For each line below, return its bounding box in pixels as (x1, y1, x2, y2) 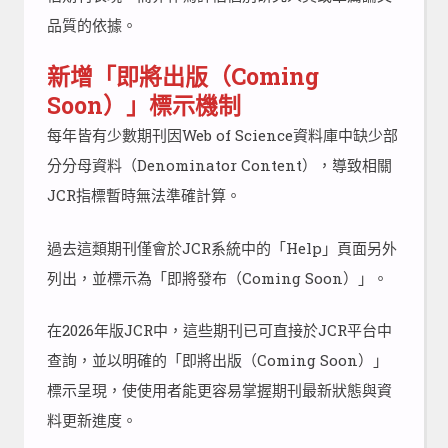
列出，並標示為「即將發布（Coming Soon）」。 (46, 267, 388, 288)
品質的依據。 (46, 14, 137, 35)
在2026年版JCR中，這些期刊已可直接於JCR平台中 (46, 320, 392, 341)
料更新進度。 (46, 410, 137, 431)
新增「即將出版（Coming (46, 61, 319, 92)
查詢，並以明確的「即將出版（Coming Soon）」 (46, 350, 388, 371)
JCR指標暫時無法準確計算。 (46, 185, 241, 206)
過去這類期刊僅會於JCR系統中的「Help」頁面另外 (46, 237, 397, 258)
